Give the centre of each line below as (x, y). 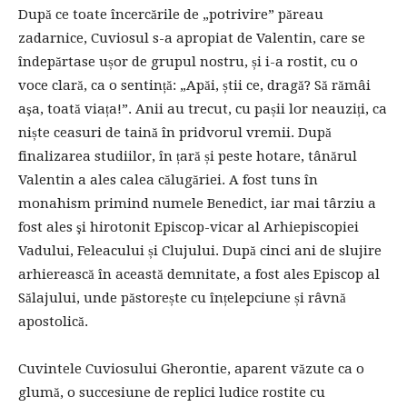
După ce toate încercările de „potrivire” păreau (171, 14)
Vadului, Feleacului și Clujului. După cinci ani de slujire (200, 250)
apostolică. (53, 321)
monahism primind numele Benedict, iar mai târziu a (197, 203)
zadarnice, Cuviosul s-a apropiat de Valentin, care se (192, 38)
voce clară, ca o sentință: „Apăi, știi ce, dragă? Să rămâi (194, 85)
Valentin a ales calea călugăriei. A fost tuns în (168, 179)
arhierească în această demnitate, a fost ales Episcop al (199, 274)
